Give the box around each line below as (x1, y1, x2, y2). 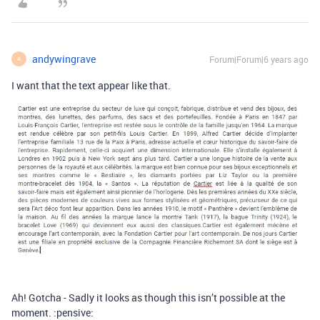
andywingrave (32, 51, 96, 66)
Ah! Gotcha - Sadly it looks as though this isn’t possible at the (11, 291, 285, 305)
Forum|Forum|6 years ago (209, 53, 309, 65)
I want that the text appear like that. (11, 78, 171, 92)
